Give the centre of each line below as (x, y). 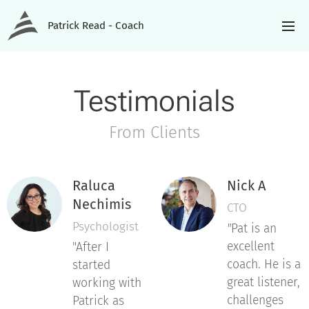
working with (107, 283)
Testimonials (154, 101)
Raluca (94, 186)
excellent (251, 247)
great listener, (263, 282)
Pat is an (254, 229)
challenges (255, 300)
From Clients (154, 132)
